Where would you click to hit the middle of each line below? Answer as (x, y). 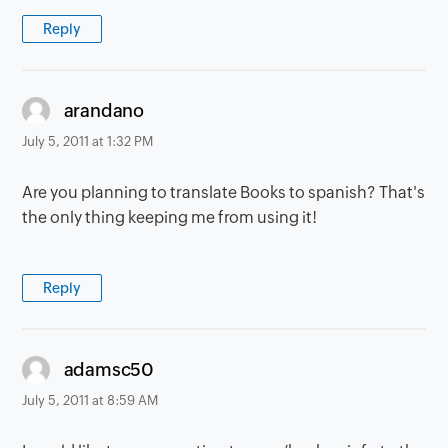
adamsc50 (108, 370)
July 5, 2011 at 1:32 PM (88, 141)
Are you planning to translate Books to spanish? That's (224, 192)
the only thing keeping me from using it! (170, 217)
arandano (103, 111)
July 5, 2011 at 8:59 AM (90, 400)
